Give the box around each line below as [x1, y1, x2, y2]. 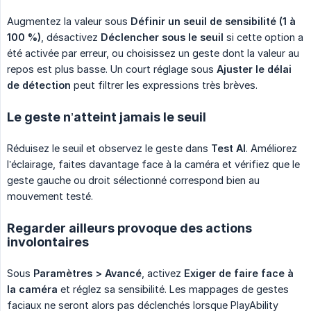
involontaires [7, 234, 89, 249]
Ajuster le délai [217, 62, 292, 75]
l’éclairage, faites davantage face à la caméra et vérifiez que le [7, 158, 300, 170]
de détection [7, 78, 71, 91]
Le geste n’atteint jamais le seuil [7, 109, 206, 124]
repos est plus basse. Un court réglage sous [7, 62, 217, 75]
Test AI [211, 142, 246, 154]
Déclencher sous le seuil [101, 31, 224, 43]
